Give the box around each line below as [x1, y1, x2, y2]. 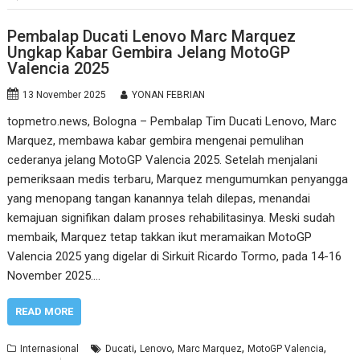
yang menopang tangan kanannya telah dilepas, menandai [7, 190, 311, 206]
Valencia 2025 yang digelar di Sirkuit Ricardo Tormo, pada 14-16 [7, 248, 342, 264]
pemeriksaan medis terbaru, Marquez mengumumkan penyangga [7, 171, 349, 186]
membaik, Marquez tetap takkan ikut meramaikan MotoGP [7, 229, 313, 244]
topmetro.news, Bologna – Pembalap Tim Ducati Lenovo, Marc [7, 113, 337, 129]
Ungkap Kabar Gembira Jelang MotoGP [7, 42, 291, 62]
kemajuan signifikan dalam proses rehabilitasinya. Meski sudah [7, 210, 336, 225]
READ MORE [15, 305, 74, 317]
